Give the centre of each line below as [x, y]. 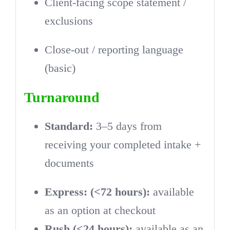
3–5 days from [127, 126]
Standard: [69, 126]
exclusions [69, 21]
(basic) [60, 68]
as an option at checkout [100, 210]
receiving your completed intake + [122, 144]
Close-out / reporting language [114, 49]
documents [69, 163]
